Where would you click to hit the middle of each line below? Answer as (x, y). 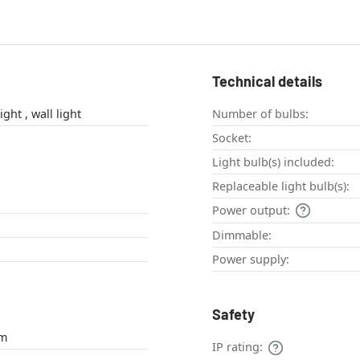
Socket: (232, 138)
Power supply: (251, 260)
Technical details (267, 82)
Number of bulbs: (260, 114)
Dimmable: (242, 235)
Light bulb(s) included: (273, 162)
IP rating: (237, 347)
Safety (233, 315)
